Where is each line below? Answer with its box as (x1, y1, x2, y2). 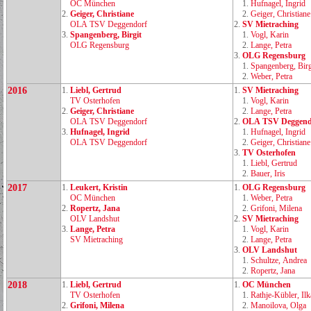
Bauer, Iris (251, 169, 285, 178)
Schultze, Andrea (251, 255, 307, 265)
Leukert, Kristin (70, 183, 128, 192)
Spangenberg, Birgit (70, 30, 142, 40)
